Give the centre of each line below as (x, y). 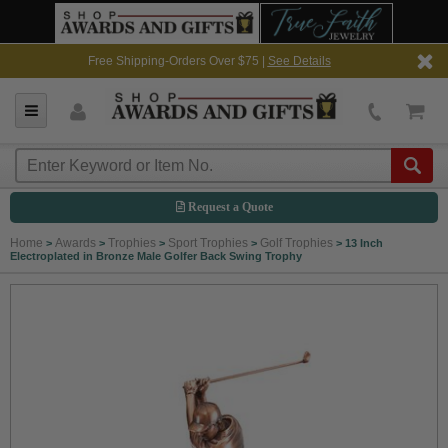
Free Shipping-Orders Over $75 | (177, 61)
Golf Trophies (296, 243)
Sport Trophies (208, 243)
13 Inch (364, 243)
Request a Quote (228, 207)
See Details (299, 61)
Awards (75, 243)
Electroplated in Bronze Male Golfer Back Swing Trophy (156, 256)
